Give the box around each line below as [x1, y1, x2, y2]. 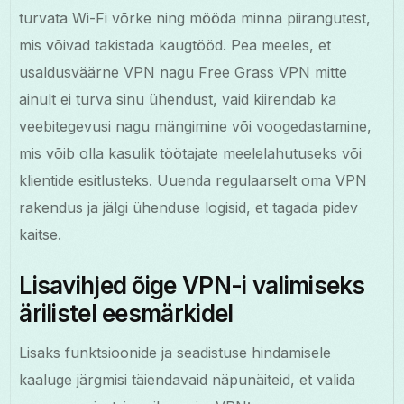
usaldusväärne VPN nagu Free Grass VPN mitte [19, 63, 348, 82]
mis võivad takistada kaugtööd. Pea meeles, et [19, 36, 332, 55]
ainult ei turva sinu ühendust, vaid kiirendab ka [19, 90, 337, 109]
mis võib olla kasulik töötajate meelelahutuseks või [19, 144, 363, 163]
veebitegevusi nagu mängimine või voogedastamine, [19, 117, 372, 136]
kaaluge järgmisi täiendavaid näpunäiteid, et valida [19, 371, 356, 390]
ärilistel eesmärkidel [19, 299, 234, 328]
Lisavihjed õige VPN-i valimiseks [19, 271, 365, 300]
